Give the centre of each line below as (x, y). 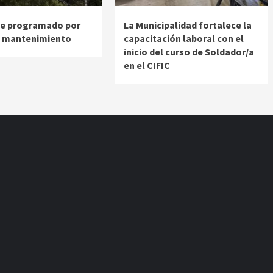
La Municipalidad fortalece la (187, 25)
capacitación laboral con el (183, 38)
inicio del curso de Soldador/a (189, 51)
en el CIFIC (147, 65)
